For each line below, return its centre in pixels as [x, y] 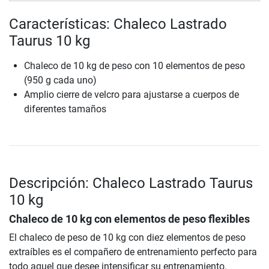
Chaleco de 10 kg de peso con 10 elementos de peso [134, 66]
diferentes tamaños [65, 109]
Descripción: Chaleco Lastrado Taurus [131, 183]
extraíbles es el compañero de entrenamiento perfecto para [133, 252]
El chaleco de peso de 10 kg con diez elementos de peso [127, 238]
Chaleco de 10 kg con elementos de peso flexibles [129, 219]
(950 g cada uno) [60, 80]
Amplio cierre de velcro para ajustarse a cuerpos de [131, 95]
